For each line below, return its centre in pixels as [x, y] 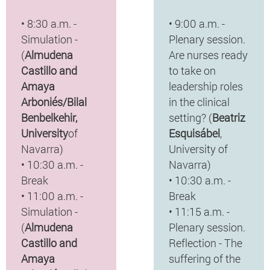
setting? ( [190, 117]
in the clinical [199, 102]
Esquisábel [194, 133]
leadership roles [206, 86]
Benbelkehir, [49, 117]
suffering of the [204, 258]
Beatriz [228, 117]
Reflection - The [205, 243]
